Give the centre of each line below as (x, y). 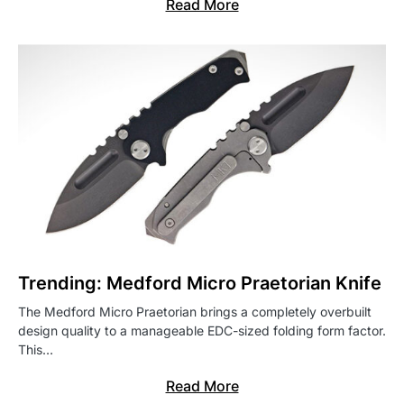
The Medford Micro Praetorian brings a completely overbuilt (195, 312)
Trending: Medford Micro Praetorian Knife (200, 284)
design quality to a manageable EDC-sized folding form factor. (202, 331)
